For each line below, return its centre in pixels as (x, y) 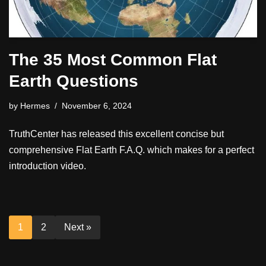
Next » (78, 227)
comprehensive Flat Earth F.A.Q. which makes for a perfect (132, 150)
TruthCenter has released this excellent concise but (116, 134)
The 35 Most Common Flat (113, 60)
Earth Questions (74, 81)
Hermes (35, 106)
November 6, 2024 (97, 106)
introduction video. (47, 166)
